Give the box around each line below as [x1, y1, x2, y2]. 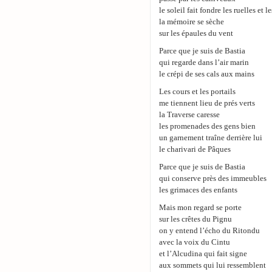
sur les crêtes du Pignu [159, 215, 232, 223]
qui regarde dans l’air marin [159, 58, 249, 67]
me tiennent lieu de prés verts [159, 99, 255, 107]
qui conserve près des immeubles [159, 174, 267, 183]
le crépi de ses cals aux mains [159, 70, 254, 78]
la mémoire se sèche [159, 18, 224, 26]
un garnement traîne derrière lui [159, 134, 262, 142]
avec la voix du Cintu [159, 238, 230, 246]
